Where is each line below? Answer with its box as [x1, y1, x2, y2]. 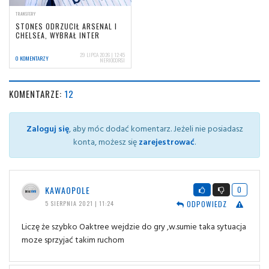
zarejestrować [139, 134, 195, 148]
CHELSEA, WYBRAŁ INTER [16, 29, 100, 40]
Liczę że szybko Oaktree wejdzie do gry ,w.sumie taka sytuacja [22, 219, 246, 232]
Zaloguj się [26, 121, 69, 134]
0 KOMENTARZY [16, 53, 49, 62]
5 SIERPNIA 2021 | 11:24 [44, 198, 114, 208]
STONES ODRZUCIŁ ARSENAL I [16, 20, 117, 31]
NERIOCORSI [100, 55, 125, 64]
